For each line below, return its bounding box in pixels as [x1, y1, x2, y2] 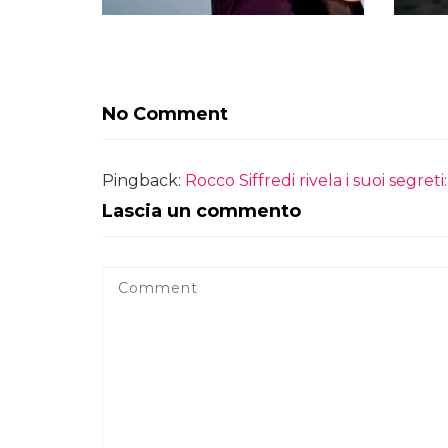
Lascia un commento [102, 199, 301, 222]
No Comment [102, 102, 228, 125]
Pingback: [102, 170, 185, 190]
